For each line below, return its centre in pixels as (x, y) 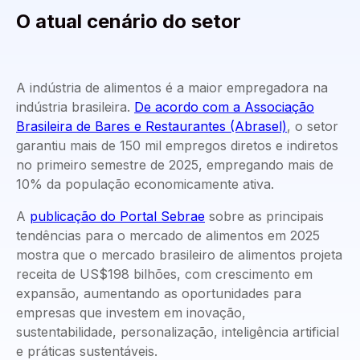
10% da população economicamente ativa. (145, 184)
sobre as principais (264, 217)
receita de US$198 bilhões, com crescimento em (164, 274)
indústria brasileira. (75, 107)
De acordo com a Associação (224, 107)
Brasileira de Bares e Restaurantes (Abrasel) (151, 127)
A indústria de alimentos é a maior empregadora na (172, 88)
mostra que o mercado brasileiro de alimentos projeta (179, 255)
